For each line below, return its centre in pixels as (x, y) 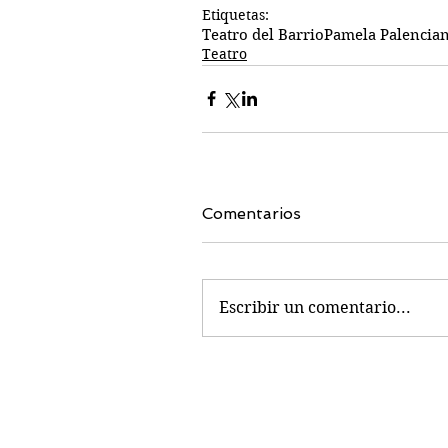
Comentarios (251, 213)
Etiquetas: (235, 14)
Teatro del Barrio (263, 34)
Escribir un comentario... (315, 307)
